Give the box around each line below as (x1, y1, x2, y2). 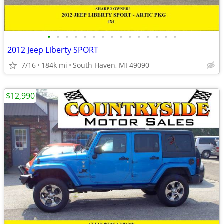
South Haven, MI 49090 (73, 60, 149, 70)
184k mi (41, 60, 67, 70)
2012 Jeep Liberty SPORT (7, 44, 98, 55)
